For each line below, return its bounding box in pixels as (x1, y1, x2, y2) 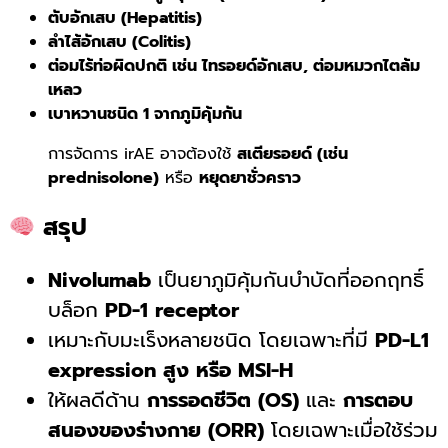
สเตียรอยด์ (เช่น (237, 141, 348, 166)
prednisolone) (48, 165, 159, 190)
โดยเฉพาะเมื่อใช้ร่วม (264, 415, 438, 446)
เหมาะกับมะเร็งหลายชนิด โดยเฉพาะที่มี (48, 325, 375, 356)
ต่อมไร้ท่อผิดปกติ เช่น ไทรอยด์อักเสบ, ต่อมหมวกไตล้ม (48, 53, 420, 78)
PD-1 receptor (105, 295, 239, 326)
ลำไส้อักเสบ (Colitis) (48, 29, 191, 54)
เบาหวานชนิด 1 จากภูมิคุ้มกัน (48, 101, 242, 126)
